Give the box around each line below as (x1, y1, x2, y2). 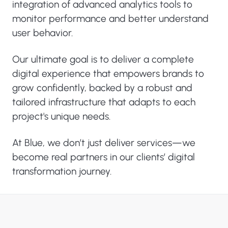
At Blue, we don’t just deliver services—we (12, 137, 195, 149)
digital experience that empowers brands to (12, 68, 204, 79)
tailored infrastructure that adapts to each (12, 96, 195, 108)
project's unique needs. (12, 110, 110, 122)
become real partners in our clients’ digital (12, 151, 195, 163)
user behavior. (12, 27, 73, 39)
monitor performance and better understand (12, 13, 209, 24)
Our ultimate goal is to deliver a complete (12, 53, 194, 65)
